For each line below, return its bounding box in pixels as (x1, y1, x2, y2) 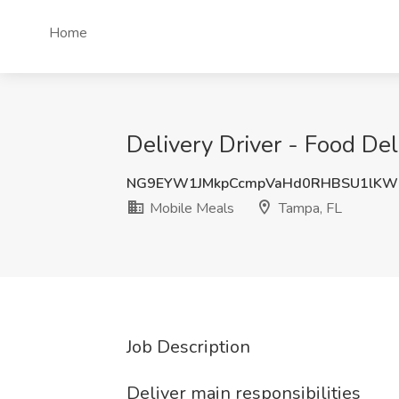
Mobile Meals (146, 199, 234, 218)
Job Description (126, 335, 250, 359)
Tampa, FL (275, 199, 342, 218)
